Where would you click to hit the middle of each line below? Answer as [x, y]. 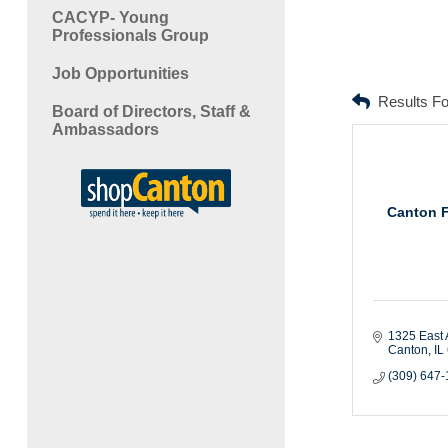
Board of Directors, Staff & [151, 111]
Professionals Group [130, 35]
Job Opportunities [120, 73]
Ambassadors [105, 129]
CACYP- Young [110, 17]
